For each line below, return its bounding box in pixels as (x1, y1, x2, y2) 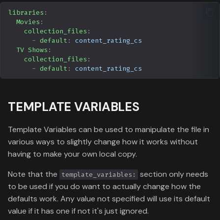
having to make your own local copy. (8, 149, 137, 160)
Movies (16, 17, 40, 26)
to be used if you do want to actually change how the (8, 181, 201, 192)
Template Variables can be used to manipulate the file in (8, 124, 209, 135)
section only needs (138, 169, 208, 180)
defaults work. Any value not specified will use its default (8, 193, 210, 204)
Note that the (8, 169, 59, 180)
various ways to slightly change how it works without (8, 137, 198, 147)
